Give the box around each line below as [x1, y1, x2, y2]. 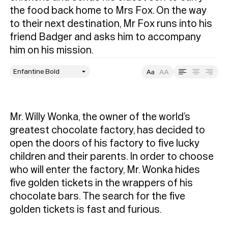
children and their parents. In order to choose [10, 150, 214, 163]
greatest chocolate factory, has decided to [10, 123, 206, 136]
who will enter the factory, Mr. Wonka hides [10, 163, 201, 176]
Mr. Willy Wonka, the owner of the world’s [10, 110, 191, 123]
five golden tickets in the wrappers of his [10, 176, 193, 189]
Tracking [149, 83, 177, 93]
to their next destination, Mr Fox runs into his [10, 17, 213, 31]
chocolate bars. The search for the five [10, 189, 186, 203]
